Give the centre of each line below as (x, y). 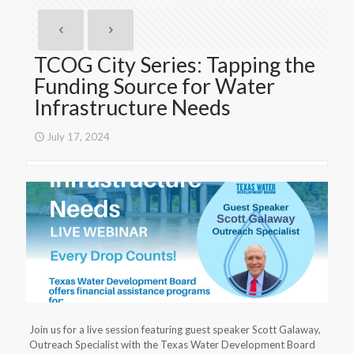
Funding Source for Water (154, 86)
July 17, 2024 (78, 137)
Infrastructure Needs (132, 107)
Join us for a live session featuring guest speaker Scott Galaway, (175, 329)
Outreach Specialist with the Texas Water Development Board (172, 344)
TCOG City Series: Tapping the (175, 64)
